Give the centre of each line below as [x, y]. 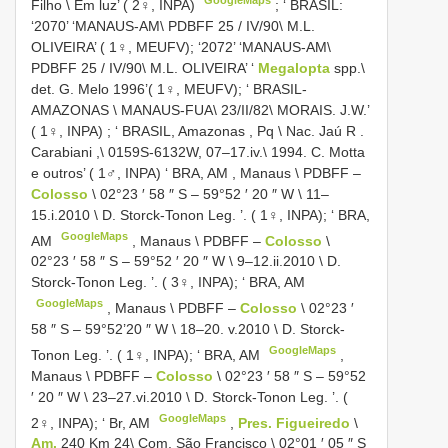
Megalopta [294, 67]
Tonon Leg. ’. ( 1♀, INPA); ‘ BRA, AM [147, 354]
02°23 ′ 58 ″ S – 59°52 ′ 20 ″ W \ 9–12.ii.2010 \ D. [186, 261]
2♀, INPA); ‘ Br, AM [92, 422]
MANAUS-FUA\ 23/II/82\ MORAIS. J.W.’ [245, 109]
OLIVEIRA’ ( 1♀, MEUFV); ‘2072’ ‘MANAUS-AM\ [181, 46]
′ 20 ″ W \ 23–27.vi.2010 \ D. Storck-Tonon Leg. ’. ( [189, 396]
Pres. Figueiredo [296, 422]
